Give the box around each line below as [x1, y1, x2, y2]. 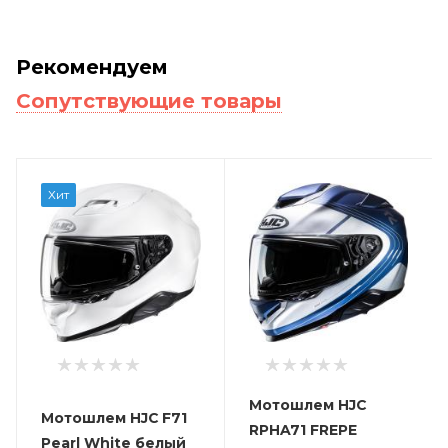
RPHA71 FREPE [248, 420, 357, 439]
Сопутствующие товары [16, 88, 282, 113]
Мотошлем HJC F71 [41, 409, 187, 428]
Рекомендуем [16, 54, 168, 79]
